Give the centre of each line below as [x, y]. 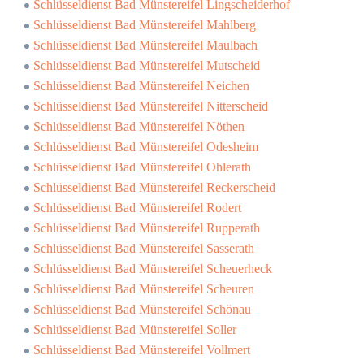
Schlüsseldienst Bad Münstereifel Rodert [137, 208]
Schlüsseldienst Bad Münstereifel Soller [135, 329]
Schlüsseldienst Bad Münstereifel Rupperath [147, 228]
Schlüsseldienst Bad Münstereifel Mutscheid [147, 65]
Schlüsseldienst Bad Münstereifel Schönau [142, 309]
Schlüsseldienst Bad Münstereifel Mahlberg [145, 25]
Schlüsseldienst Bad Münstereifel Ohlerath [142, 167]
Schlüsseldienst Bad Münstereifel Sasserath [144, 248]
